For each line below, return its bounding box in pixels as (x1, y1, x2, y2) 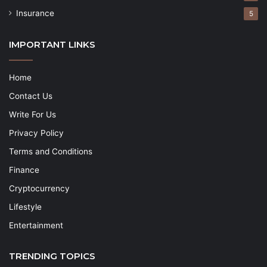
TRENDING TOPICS (9, 250, 95, 262)
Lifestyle (9, 202, 42, 212)
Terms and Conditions (9, 147, 92, 157)
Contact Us (9, 91, 52, 101)
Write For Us (9, 110, 56, 120)
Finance (9, 165, 39, 175)
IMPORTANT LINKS (9, 39, 95, 51)
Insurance (16, 8, 54, 18)
